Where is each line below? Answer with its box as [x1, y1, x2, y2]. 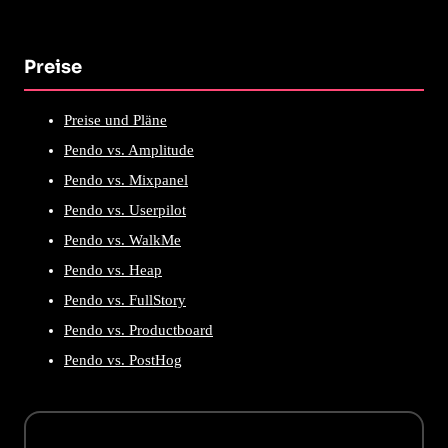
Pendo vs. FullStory [64, 292, 186, 309]
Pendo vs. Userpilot [64, 202, 186, 219]
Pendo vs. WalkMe [64, 232, 181, 249]
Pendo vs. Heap [64, 262, 162, 279]
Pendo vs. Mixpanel [64, 172, 188, 189]
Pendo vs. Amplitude [64, 142, 194, 159]
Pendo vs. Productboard [64, 322, 213, 339]
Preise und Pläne [64, 112, 167, 129]
